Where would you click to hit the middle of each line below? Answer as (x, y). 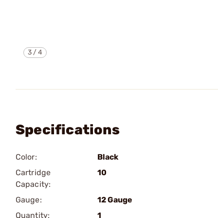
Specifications (68, 130)
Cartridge (33, 173)
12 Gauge (115, 200)
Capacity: (33, 184)
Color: (26, 157)
